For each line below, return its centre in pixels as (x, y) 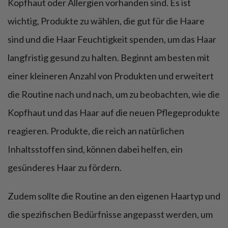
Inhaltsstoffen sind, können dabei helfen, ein (95, 149)
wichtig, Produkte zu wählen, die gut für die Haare (106, 21)
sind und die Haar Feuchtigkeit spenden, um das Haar (112, 39)
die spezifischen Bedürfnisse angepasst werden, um (110, 214)
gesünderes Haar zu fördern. (65, 167)
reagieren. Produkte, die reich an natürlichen (96, 131)
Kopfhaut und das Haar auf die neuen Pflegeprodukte (114, 112)
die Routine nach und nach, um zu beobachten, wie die (114, 94)
